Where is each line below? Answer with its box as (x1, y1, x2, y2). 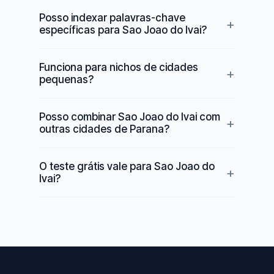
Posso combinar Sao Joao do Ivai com (39, 111, 220, 123)
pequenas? (39, 73, 94, 86)
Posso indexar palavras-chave (39, 12, 185, 24)
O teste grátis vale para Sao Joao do (39, 160, 215, 172)
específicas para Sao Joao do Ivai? (39, 24, 207, 36)
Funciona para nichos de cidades (39, 61, 198, 73)
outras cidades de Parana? (39, 123, 169, 135)
